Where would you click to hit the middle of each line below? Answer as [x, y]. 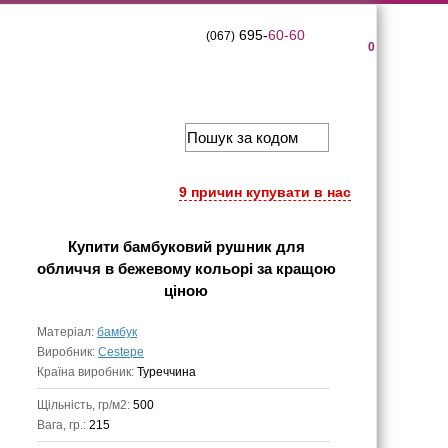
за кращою [294, 268]
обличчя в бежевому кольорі [144, 268]
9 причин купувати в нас [265, 192]
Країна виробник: [87, 372]
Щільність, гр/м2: [85, 405]
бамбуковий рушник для [213, 246]
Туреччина [166, 372]
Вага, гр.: [63, 425]
